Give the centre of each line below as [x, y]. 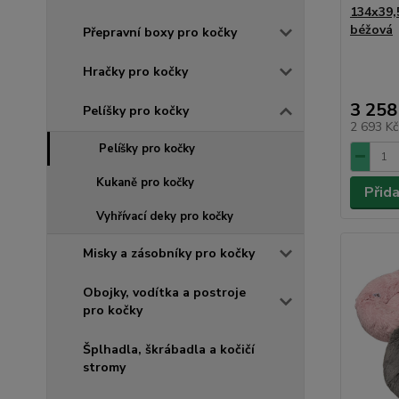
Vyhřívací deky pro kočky [165, 216]
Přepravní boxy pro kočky [160, 32]
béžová [371, 29]
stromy [104, 367]
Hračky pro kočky [135, 71]
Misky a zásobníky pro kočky [169, 253]
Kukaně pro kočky [145, 182]
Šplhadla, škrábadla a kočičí [169, 349]
